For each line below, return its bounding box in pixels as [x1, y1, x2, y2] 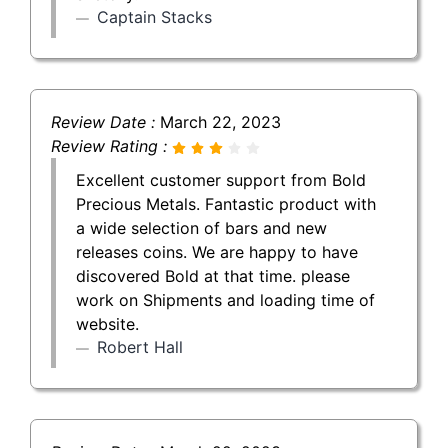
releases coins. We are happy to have [76, 241, 358, 262]
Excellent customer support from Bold [76, 169, 366, 190]
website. [76, 313, 139, 334]
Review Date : [51, 111, 160, 132]
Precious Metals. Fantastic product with [76, 193, 376, 214]
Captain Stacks [97, 6, 212, 27]
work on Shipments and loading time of [76, 289, 375, 310]
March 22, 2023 [160, 111, 281, 132]
